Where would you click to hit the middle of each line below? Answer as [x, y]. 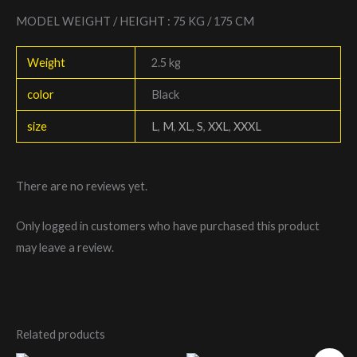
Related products [61, 334]
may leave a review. [65, 248]
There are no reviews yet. [82, 186]
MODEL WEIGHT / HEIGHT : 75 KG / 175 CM [135, 22]
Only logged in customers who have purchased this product [168, 226]
